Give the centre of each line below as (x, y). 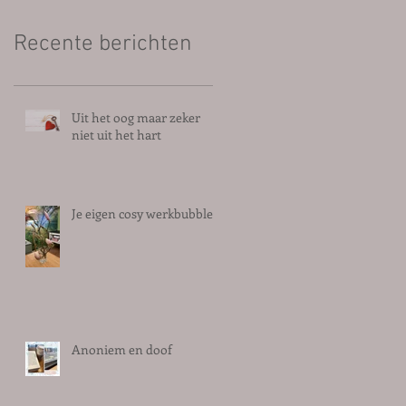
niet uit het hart (116, 135)
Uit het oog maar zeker (136, 117)
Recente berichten (103, 44)
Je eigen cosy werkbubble (142, 213)
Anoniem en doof (122, 349)
